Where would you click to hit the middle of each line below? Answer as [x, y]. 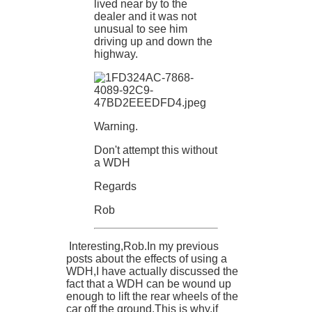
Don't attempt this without [156, 150]
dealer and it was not [145, 17]
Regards [115, 187]
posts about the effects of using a [147, 259]
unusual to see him [141, 29]
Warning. [116, 127]
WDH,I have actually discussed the [152, 272]
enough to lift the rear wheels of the [152, 297]
